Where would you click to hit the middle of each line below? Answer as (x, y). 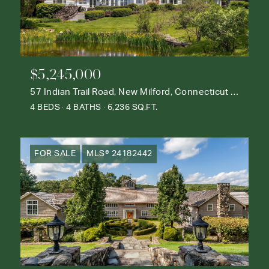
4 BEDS (45, 107)
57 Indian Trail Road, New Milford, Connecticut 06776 (234, 92)
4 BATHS (84, 107)
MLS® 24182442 (119, 153)
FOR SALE (55, 153)
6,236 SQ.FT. (132, 107)
